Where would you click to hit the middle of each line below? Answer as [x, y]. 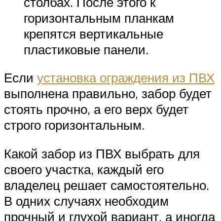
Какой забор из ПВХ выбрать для [102, 154]
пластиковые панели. [86, 49]
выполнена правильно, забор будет [108, 93]
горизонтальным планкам [99, 18]
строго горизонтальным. [74, 125]
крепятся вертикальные [93, 33]
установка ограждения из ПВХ [126, 78]
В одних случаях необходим [86, 201]
